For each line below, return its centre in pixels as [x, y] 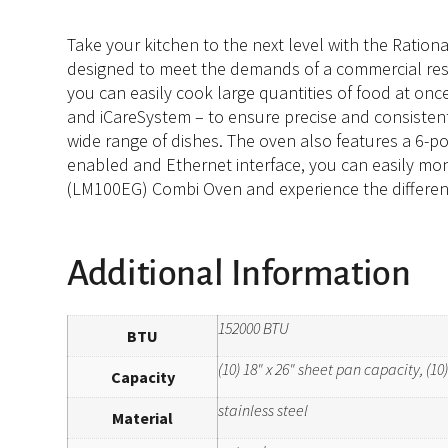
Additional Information [239, 273]
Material [143, 417]
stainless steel [263, 409]
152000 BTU [254, 327]
